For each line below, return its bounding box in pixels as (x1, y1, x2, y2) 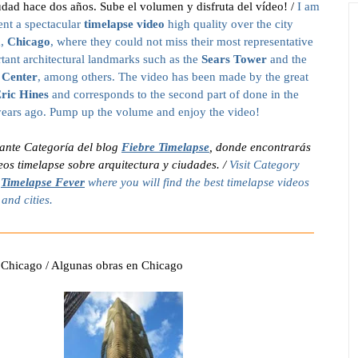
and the (267, 53, 307, 66)
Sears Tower (201, 53, 267, 66)
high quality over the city (165, 18, 293, 30)
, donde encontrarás (209, 141, 311, 153)
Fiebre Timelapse (121, 141, 209, 153)
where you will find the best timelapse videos (85, 176, 309, 189)
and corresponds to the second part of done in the (49, 88, 299, 101)
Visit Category (229, 158, 300, 171)
